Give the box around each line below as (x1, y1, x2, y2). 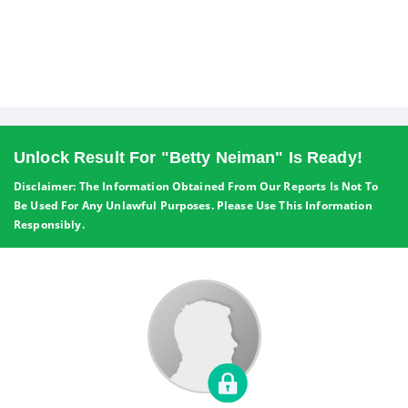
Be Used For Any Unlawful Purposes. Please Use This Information (14, 199, 372, 212)
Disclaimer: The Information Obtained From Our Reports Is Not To (14, 179, 378, 193)
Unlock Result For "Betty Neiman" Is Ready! (14, 148, 362, 167)
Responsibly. (14, 218, 85, 231)
